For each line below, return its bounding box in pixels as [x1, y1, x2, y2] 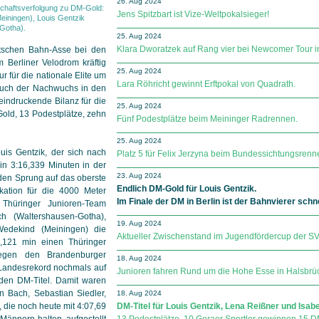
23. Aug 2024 [117, 172, 162, 179]
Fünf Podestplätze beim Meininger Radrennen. [117, 114, 298, 124]
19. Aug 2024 [117, 219, 162, 227]
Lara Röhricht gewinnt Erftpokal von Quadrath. [117, 79, 296, 89]
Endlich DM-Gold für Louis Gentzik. [117, 184, 256, 194]
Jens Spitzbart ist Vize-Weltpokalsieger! [117, 9, 269, 19]
